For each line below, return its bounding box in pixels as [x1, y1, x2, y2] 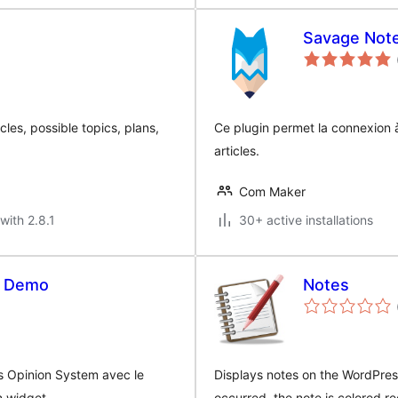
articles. [214, 143, 259, 158]
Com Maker [239, 184, 306, 199]
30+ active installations [239, 212, 373, 227]
